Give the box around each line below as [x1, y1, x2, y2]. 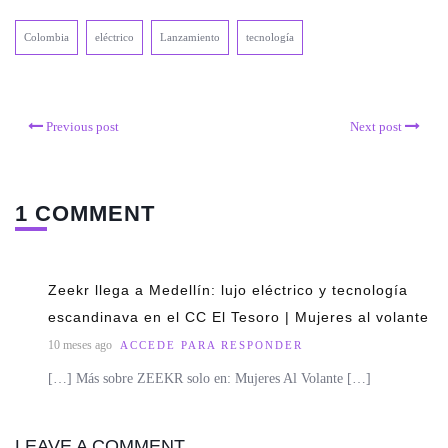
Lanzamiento [160, 30, 220, 43]
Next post [350, 118, 402, 134]
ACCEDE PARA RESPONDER [120, 338, 303, 351]
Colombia [24, 30, 69, 43]
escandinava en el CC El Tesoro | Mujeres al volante [48, 308, 429, 325]
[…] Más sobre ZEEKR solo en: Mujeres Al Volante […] [48, 370, 371, 386]
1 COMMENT [15, 200, 155, 226]
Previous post [46, 118, 119, 134]
